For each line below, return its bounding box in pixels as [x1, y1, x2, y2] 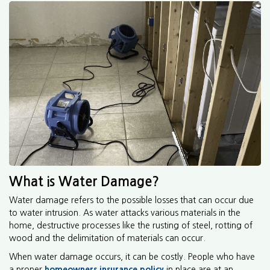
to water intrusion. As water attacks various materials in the [9, 208, 240, 217]
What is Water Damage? [9, 174, 159, 188]
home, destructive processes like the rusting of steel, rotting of [9, 221, 253, 230]
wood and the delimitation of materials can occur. [9, 233, 206, 242]
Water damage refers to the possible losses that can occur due [9, 195, 254, 204]
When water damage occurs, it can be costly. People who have [9, 252, 255, 261]
